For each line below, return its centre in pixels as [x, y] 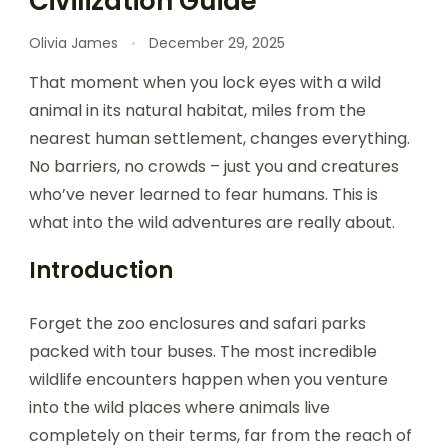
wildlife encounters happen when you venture [208, 379]
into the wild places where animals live [179, 407]
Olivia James [73, 42]
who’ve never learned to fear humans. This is [203, 194]
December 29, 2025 [217, 42]
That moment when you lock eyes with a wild [205, 82]
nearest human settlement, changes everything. [219, 138]
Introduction [101, 270]
